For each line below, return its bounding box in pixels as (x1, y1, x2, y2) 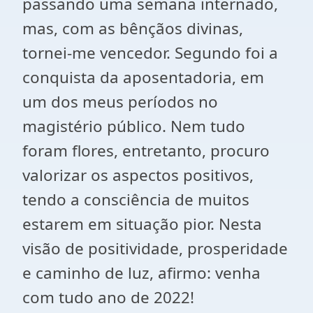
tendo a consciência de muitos (22, 189, 249, 210)
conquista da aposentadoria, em (22, 66, 264, 88)
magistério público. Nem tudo (22, 115, 245, 137)
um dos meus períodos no (22, 91, 218, 112)
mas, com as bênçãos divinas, (22, 17, 243, 39)
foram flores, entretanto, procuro (22, 140, 270, 161)
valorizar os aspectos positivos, (22, 164, 254, 186)
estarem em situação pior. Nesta (22, 213, 262, 235)
